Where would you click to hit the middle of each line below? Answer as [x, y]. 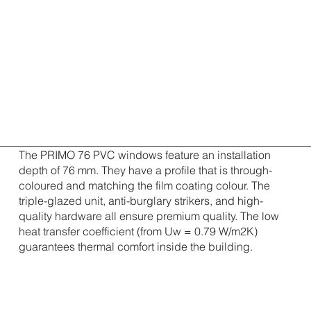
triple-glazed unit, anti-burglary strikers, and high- [141, 200]
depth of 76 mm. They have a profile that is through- [145, 170]
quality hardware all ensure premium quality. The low [149, 216]
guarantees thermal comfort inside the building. [135, 246]
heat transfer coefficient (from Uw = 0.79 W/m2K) [138, 231]
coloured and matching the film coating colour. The [144, 185]
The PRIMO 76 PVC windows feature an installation [144, 154]
